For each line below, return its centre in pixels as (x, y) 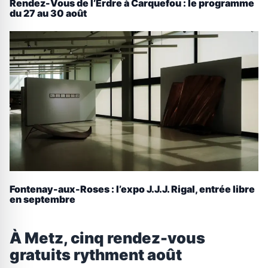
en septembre (42, 199)
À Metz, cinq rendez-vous (107, 238)
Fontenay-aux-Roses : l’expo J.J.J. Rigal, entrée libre (132, 189)
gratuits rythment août (96, 255)
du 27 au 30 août (48, 13)
